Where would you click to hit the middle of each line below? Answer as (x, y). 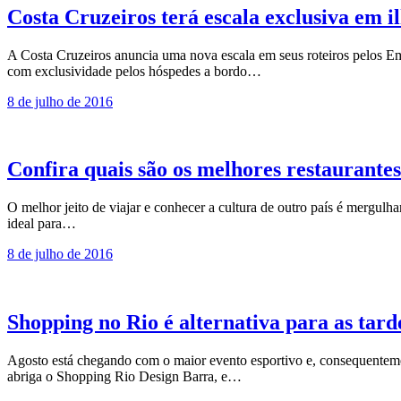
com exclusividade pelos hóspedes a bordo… (134, 71)
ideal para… (42, 224)
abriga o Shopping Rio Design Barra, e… (124, 377)
